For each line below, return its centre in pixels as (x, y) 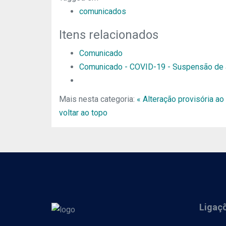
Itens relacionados (109, 35)
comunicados (103, 11)
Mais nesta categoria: (97, 99)
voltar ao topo (83, 113)
